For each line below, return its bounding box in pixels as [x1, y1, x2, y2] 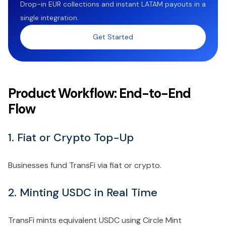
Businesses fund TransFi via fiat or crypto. [8, 159, 161, 171]
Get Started [93, 32, 133, 41]
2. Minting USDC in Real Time [8, 185, 157, 200]
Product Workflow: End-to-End [8, 84, 191, 102]
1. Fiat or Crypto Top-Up [8, 130, 134, 145]
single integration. [20, 13, 79, 22]
